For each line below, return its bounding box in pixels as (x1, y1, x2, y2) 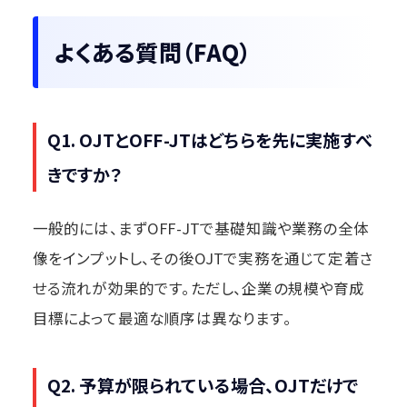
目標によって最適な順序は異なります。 (32, 306, 292, 329)
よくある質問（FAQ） (54, 35, 252, 68)
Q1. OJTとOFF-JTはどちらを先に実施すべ (46, 126, 372, 152)
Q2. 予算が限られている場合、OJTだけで (46, 372, 359, 397)
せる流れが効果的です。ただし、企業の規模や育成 (32, 276, 365, 299)
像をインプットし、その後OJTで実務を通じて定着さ (32, 246, 373, 269)
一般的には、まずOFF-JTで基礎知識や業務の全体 (32, 216, 369, 239)
